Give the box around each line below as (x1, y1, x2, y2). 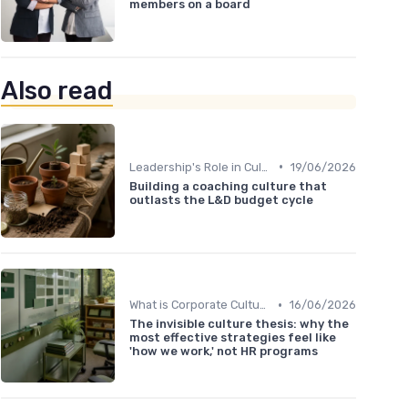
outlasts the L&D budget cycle (129, 192, 313, 207)
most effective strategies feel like (129, 331, 336, 345)
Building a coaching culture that (129, 178, 327, 193)
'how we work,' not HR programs (129, 344, 318, 359)
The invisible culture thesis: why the (129, 317, 349, 331)
